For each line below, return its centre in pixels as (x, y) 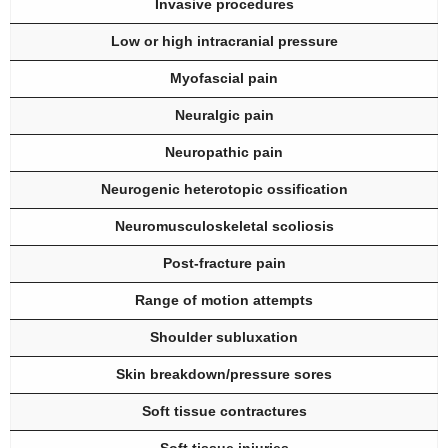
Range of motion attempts (224, 300)
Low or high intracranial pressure (224, 41)
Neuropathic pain (224, 152)
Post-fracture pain (224, 263)
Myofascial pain (224, 78)
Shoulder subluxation (224, 337)
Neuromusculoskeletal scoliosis (224, 226)
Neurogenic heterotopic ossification (224, 189)
